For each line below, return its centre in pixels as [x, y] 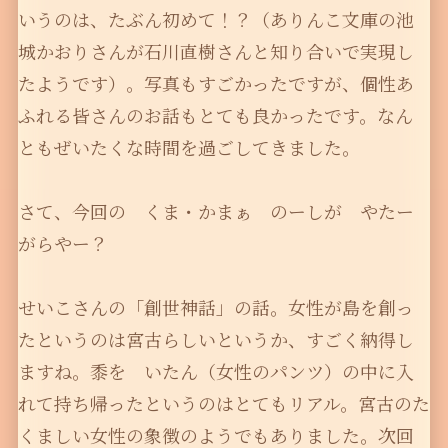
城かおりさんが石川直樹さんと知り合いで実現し [215, 51]
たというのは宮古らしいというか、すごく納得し [215, 339]
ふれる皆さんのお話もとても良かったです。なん [215, 115]
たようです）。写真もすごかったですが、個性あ [215, 83]
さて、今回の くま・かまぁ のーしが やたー [215, 211]
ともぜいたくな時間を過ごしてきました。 [188, 147]
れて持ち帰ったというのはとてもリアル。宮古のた [223, 403]
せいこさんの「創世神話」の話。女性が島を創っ [215, 307]
